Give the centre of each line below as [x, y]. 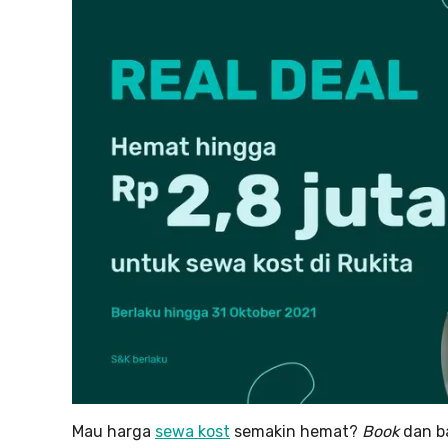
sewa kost [192, 431]
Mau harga [113, 431]
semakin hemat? [296, 431]
